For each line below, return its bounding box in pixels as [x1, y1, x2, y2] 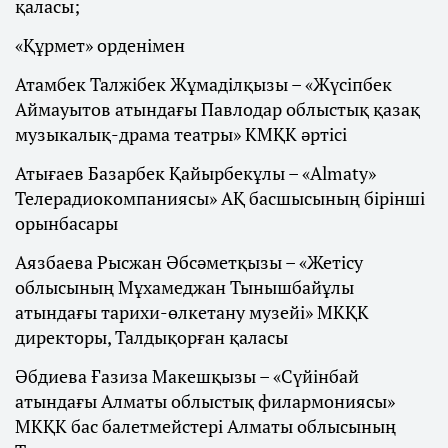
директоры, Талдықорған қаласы [15, 325, 288, 350]
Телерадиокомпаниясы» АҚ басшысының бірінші [15, 186, 425, 211]
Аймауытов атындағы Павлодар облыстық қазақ [15, 97, 420, 122]
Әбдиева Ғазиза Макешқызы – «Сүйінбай [15, 364, 359, 389]
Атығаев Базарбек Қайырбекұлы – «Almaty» [15, 161, 376, 186]
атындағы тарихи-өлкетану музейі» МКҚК [15, 300, 369, 325]
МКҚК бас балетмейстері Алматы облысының [15, 414, 396, 439]
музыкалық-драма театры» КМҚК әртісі [15, 122, 347, 147]
